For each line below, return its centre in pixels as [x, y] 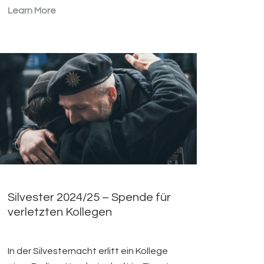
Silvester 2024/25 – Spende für [90, 198]
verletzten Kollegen [60, 212]
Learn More [32, 11]
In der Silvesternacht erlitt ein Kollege [88, 251]
